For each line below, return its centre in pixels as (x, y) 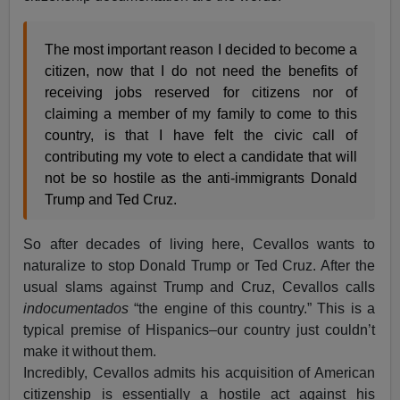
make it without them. (90, 352)
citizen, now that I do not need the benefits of (201, 71)
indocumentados (79, 309)
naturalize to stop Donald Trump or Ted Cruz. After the (199, 266)
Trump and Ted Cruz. (111, 200)
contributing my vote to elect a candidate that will (201, 157)
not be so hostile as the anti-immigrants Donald (201, 179)
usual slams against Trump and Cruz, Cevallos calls (199, 287)
